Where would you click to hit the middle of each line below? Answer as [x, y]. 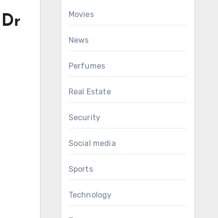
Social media [92, 143]
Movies [81, 14]
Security [84, 118]
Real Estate [90, 92]
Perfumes [87, 66]
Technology [90, 195]
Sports [81, 169]
